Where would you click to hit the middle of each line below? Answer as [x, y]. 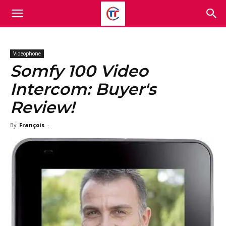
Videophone [27, 53]
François [32, 125]
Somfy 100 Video [79, 71]
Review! [42, 107]
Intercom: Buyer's [83, 89]
